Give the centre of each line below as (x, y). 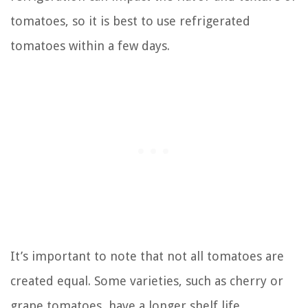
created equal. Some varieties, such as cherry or (147, 281)
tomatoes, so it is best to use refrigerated (130, 21)
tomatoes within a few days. (90, 46)
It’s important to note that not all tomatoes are (147, 256)
